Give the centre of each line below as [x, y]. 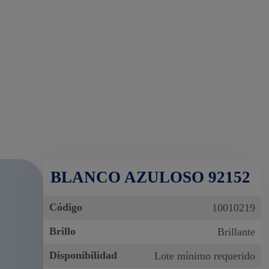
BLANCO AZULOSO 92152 [151, 177]
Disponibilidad [83, 255]
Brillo [63, 231]
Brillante [236, 231]
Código [66, 207]
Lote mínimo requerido [204, 255]
